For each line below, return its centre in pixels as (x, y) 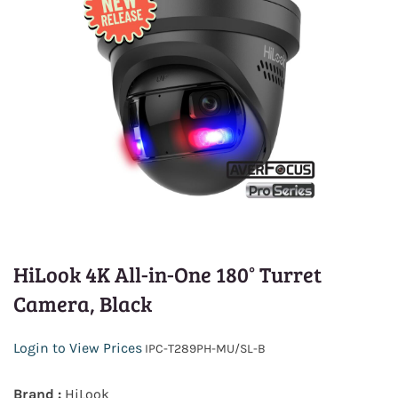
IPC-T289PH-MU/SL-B (204, 349)
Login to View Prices (78, 348)
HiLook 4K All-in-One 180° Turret (167, 275)
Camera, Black (83, 304)
